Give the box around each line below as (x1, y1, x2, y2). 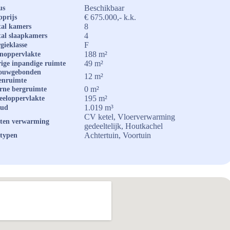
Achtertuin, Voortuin (84, 131, 151, 140)
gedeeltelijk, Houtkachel (84, 122, 163, 130)
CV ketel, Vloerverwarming (84, 112, 175, 121)
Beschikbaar (84, 4, 124, 12)
